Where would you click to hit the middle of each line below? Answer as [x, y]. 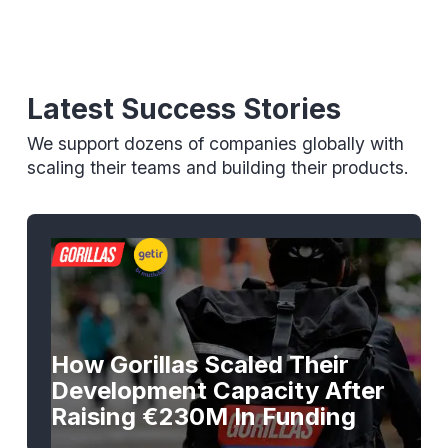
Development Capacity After [217, 390]
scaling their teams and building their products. [217, 168]
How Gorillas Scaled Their [199, 364]
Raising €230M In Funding [203, 416]
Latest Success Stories [183, 108]
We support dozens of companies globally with [215, 144]
